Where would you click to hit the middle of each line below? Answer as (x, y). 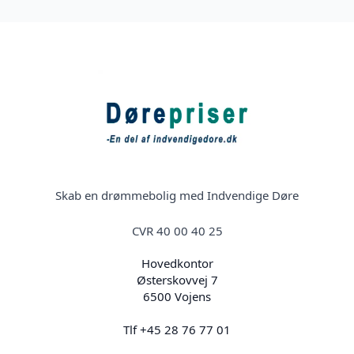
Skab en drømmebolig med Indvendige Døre (177, 196)
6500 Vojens (177, 297)
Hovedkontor (177, 264)
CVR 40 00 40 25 (177, 231)
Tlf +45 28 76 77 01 (177, 330)
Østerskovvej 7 (177, 280)
